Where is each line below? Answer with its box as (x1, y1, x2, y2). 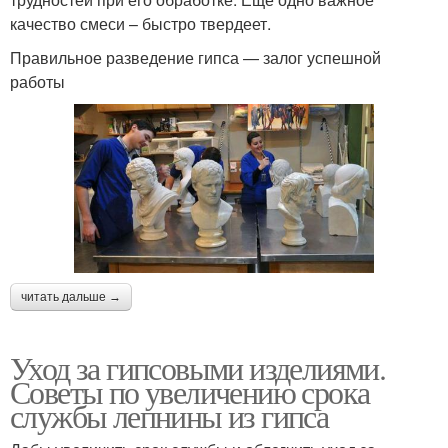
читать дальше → (21, 289, 121, 304)
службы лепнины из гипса (10, 393, 329, 437)
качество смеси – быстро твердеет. (10, 11, 271, 35)
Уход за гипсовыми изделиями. (10, 345, 386, 389)
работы (10, 69, 65, 93)
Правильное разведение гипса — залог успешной (10, 45, 381, 69)
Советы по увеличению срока (10, 369, 370, 413)
